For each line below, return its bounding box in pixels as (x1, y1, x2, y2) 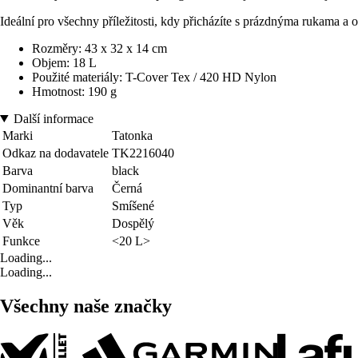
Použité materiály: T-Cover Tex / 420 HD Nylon (32, 70, 276, 84)
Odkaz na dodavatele (2, 145, 109, 160)
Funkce (2, 233, 40, 248)
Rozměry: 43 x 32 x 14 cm (32, 41, 167, 55)
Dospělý (112, 216, 154, 230)
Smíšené (112, 198, 154, 213)
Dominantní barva (2, 181, 93, 195)
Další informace (13, 111, 93, 125)
